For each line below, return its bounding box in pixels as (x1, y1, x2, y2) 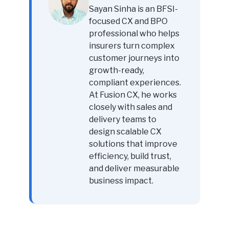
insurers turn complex (88, 40, 175, 51)
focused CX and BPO (88, 16, 168, 26)
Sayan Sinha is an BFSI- (88, 4, 178, 14)
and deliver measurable (88, 163, 179, 173)
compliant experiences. (88, 77, 181, 87)
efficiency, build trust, (88, 151, 171, 161)
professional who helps (88, 28, 179, 38)
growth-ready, (88, 65, 144, 75)
